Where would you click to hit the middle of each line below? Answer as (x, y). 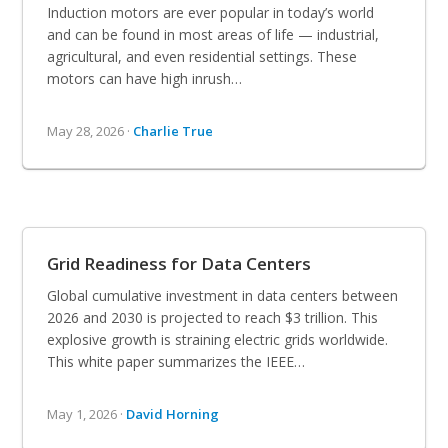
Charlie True (173, 130)
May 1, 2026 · (87, 413)
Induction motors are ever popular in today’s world (211, 12)
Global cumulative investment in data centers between (223, 295)
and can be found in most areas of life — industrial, (213, 34)
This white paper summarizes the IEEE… (176, 361)
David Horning (173, 413)
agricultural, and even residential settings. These (202, 56)
